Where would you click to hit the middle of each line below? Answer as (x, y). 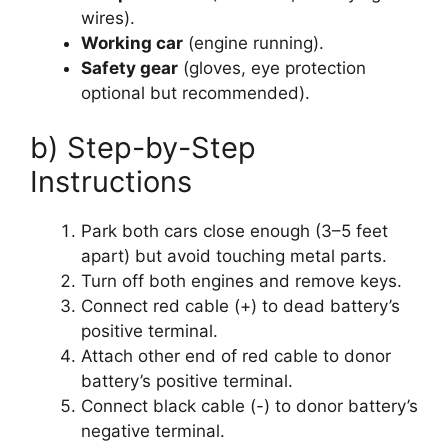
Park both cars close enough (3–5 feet (234, 231)
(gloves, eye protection (272, 67)
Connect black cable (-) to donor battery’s (249, 406)
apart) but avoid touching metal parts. (234, 256)
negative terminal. (153, 431)
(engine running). (253, 42)
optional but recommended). (195, 92)
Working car (132, 42)
